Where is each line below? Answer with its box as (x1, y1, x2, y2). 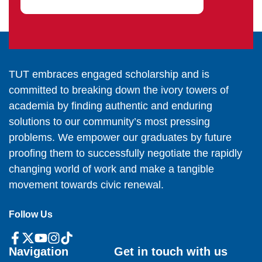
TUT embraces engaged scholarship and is (9, 68, 209, 81)
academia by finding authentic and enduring (9, 100, 212, 112)
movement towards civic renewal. (9, 179, 164, 191)
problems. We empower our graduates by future (9, 132, 232, 144)
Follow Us (9, 209, 53, 220)
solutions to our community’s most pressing (9, 116, 210, 128)
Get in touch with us (114, 245, 227, 258)
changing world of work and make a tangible (9, 163, 214, 175)
